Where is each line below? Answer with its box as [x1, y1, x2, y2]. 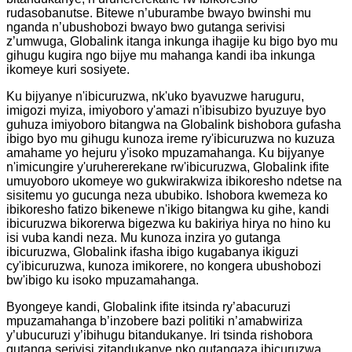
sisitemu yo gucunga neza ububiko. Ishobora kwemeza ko [6, 188, 328, 202]
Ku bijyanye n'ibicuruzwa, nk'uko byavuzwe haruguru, [6, 89, 304, 103]
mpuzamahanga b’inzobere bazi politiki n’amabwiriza [6, 313, 302, 328]
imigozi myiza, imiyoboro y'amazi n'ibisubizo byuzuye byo [6, 103, 326, 117]
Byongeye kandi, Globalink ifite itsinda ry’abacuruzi [6, 299, 291, 313]
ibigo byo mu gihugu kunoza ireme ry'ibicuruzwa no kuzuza [6, 131, 335, 145]
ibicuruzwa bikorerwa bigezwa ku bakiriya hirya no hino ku [6, 216, 331, 230]
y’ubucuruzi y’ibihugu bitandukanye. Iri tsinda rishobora [6, 328, 313, 342]
